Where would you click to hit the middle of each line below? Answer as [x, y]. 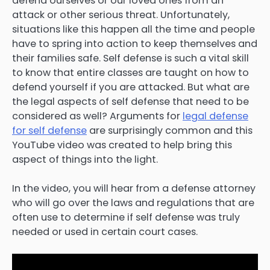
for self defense [49, 131]
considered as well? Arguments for [97, 116]
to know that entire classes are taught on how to [130, 73]
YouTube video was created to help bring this [122, 145]
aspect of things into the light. [85, 160]
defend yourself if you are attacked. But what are [131, 87]
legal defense [215, 116]
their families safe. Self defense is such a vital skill [130, 58]
